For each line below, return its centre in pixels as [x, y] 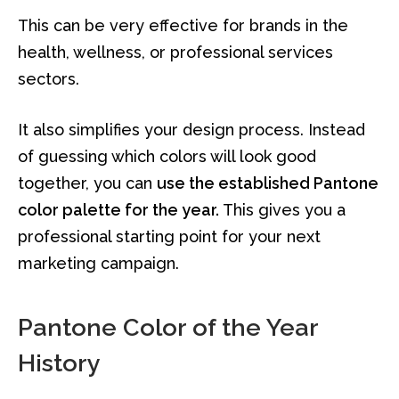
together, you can [87, 183]
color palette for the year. [118, 210]
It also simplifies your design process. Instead [191, 130]
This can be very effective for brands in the [183, 25]
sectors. [49, 78]
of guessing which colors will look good [167, 157]
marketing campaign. [98, 264]
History [59, 362]
